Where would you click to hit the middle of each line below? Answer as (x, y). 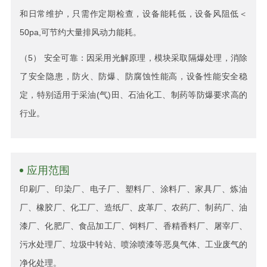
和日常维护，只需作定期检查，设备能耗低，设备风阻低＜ (133, 14)
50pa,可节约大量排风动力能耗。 (80, 32)
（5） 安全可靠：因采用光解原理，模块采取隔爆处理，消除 (133, 58)
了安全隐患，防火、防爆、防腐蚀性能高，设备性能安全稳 (133, 76)
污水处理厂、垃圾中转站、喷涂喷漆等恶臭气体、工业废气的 (133, 244)
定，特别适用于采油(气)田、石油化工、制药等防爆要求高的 (133, 94)
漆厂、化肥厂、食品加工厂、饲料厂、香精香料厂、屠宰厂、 (133, 226)
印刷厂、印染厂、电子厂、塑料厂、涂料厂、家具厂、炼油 (133, 189)
